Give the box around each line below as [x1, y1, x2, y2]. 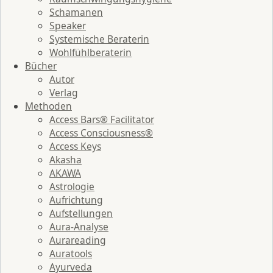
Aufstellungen [49, 206, 113, 220]
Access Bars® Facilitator [49, 112, 154, 126]
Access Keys [49, 139, 101, 153]
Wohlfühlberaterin [49, 45, 132, 59]
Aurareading [49, 233, 106, 247]
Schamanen [49, 5, 103, 19]
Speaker [49, 18, 86, 32]
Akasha [49, 152, 82, 166]
